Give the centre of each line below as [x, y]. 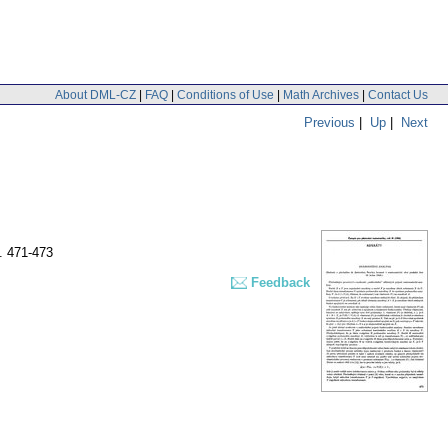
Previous [329, 122]
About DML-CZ [95, 94]
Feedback [280, 283]
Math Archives [321, 94]
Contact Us [398, 94]
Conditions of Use [225, 94]
